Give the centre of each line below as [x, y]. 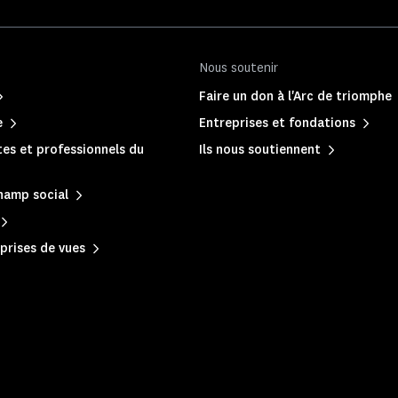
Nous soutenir [239, 68]
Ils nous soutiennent [260, 150]
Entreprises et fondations [277, 123]
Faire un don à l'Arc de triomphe [295, 96]
